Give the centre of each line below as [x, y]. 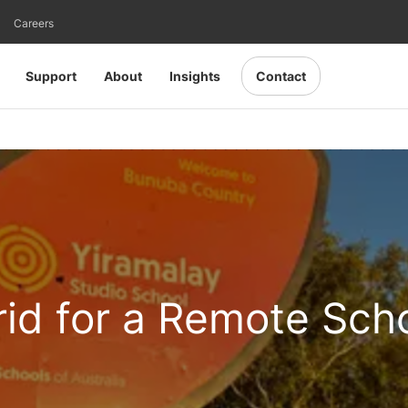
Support [51, 76]
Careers [34, 23]
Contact [281, 76]
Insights [195, 76]
